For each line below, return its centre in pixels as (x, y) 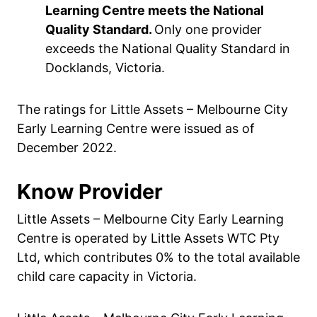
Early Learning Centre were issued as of (136, 128)
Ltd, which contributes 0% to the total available (158, 257)
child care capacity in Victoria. (107, 276)
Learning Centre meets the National (155, 10)
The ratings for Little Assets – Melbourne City (152, 109)
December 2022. (67, 148)
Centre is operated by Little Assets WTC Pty (148, 238)
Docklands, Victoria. (105, 68)
